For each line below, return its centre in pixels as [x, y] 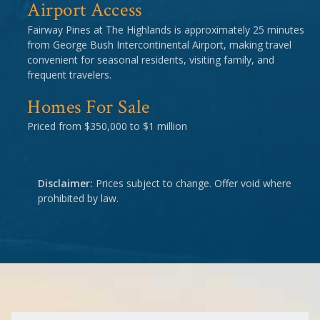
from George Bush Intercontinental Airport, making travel [159, 44]
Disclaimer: [65, 184]
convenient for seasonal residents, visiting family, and [151, 59]
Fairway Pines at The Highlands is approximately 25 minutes [166, 29]
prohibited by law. [78, 199]
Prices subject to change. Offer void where [192, 184]
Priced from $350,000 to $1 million [107, 126]
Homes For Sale [89, 107]
